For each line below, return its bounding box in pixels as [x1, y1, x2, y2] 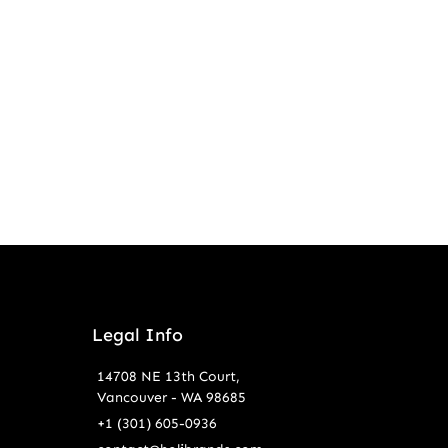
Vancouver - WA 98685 [96, 389, 246, 406]
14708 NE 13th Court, [96, 368, 240, 385]
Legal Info [91, 324, 183, 346]
